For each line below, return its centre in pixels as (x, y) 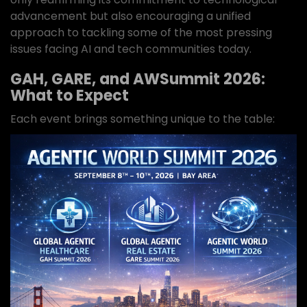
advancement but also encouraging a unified (131, 16)
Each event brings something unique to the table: (143, 119)
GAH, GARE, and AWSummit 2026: (138, 79)
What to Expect (70, 96)
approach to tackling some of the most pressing (141, 33)
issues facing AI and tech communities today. (131, 49)
